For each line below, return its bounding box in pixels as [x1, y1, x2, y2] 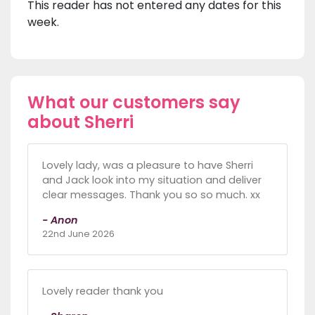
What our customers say [27, 91, 240, 115]
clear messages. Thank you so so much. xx [42, 188, 260, 202]
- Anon [42, 213, 78, 228]
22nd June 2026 [42, 228, 115, 240]
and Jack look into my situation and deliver [42, 173, 262, 188]
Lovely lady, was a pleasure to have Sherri [42, 158, 253, 173]
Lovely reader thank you [42, 284, 163, 299]
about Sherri [27, 110, 134, 134]
